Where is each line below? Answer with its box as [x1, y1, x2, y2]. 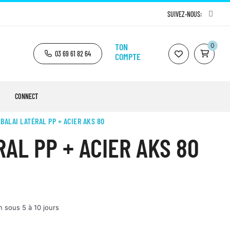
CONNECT [15, 92, 38, 101]
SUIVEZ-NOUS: [167, 10, 202, 18]
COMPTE [115, 50, 141, 62]
